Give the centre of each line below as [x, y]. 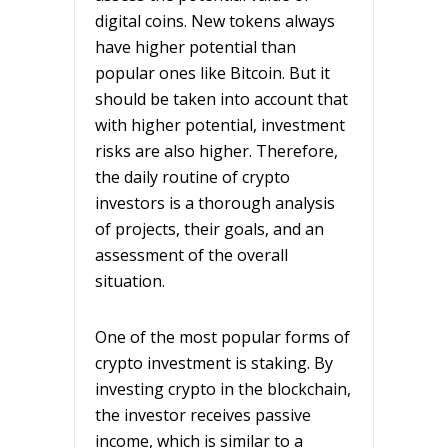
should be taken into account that [221, 98]
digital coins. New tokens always [215, 20]
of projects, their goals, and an [209, 228]
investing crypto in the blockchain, [223, 388]
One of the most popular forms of [222, 336]
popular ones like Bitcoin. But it [212, 72]
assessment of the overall [191, 254]
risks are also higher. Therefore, [216, 150]
